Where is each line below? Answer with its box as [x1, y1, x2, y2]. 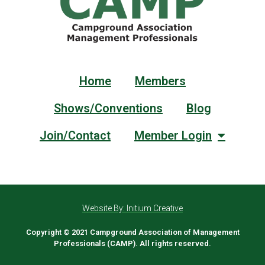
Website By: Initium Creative [82, 203, 183, 213]
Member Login [134, 128, 212, 143]
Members [135, 73, 186, 88]
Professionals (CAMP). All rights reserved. [54, 238, 211, 248]
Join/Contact [40, 128, 111, 143]
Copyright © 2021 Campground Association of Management [25, 227, 240, 237]
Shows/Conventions [54, 101, 163, 115]
